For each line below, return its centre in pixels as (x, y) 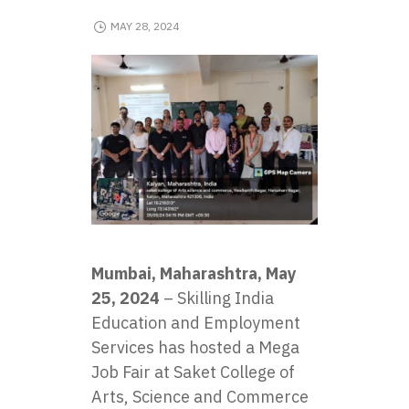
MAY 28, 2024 (144, 26)
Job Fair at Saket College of (193, 372)
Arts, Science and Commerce (200, 397)
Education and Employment (196, 323)
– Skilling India (219, 298)
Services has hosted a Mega (195, 347)
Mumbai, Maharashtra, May (194, 273)
